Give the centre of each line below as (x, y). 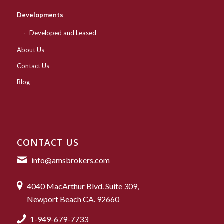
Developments (40, 15)
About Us (30, 50)
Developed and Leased (63, 33)
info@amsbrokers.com (70, 160)
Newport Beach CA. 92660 (73, 199)
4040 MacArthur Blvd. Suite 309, (83, 186)
